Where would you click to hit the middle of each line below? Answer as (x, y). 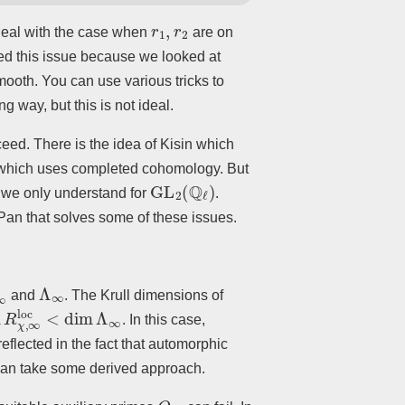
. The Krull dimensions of (144, 295)
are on (211, 32)
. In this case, (163, 319)
